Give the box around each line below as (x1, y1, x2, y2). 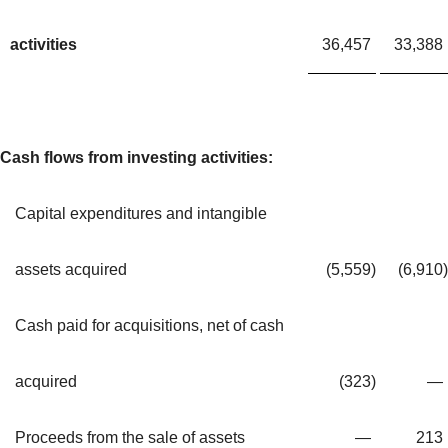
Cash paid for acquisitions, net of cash (15, 316, 284, 334)
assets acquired (15, 260, 127, 278)
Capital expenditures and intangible (15, 204, 267, 222)
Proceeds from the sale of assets (15, 428, 245, 446)
